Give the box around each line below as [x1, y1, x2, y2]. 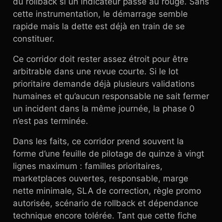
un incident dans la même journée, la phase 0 [13, 104, 195, 113]
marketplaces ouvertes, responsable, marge [13, 173, 188, 183]
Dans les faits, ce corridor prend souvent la [13, 136, 184, 146]
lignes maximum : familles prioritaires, [13, 161, 163, 171]
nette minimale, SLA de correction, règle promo [13, 186, 201, 196]
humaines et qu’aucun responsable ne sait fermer [13, 91, 209, 101]
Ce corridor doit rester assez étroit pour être [13, 54, 188, 64]
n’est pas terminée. [13, 116, 88, 126]
